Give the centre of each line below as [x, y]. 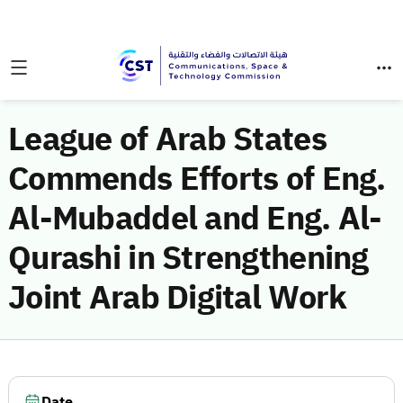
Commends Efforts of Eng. [197, 179]
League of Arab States [167, 139]
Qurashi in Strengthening [188, 258]
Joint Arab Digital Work [178, 298]
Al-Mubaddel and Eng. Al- [195, 219]
